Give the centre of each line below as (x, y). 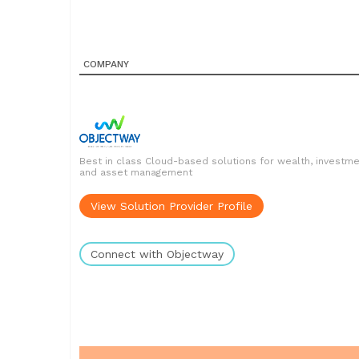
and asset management (136, 172)
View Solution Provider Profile (171, 206)
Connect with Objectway (157, 254)
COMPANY (106, 64)
